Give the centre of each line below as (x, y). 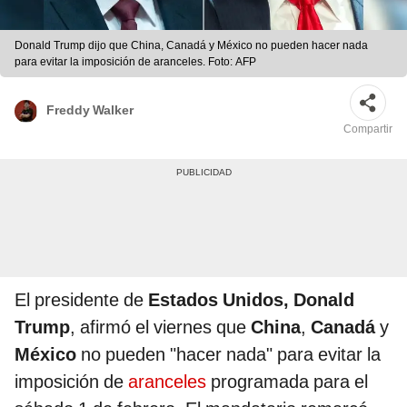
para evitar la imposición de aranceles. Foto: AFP (135, 62)
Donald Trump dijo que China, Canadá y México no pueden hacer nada (191, 46)
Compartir (368, 129)
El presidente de (79, 300)
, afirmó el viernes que (160, 328)
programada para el (289, 382)
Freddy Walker (90, 109)
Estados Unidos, (216, 300)
